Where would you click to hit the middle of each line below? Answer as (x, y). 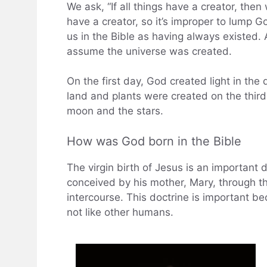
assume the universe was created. (149, 51)
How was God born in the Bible (154, 141)
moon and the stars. (115, 111)
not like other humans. (120, 212)
